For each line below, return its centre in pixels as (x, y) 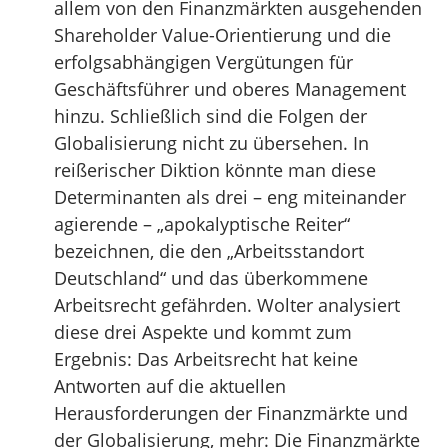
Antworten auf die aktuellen (170, 386)
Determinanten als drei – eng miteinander (230, 197)
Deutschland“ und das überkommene (211, 278)
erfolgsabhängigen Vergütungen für (203, 62)
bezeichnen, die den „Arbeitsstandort (209, 251)
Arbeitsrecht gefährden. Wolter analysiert (227, 305)
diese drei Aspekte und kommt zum (203, 332)
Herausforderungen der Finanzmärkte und (231, 413)
